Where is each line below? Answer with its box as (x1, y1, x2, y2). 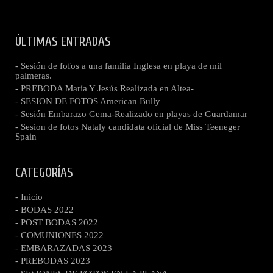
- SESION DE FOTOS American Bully (15, 96, 160, 106)
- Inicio (15, 192, 43, 202)
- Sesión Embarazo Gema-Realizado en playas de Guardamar (15, 109, 247, 119)
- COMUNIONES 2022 (15, 230, 104, 240)
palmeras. (15, 71, 52, 80)
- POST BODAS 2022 (15, 218, 98, 227)
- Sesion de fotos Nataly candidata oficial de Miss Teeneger (15, 122, 240, 132)
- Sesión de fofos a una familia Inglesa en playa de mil (15, 61, 222, 71)
